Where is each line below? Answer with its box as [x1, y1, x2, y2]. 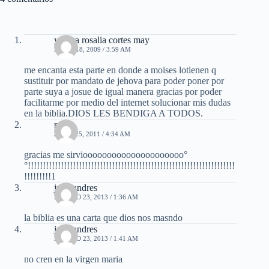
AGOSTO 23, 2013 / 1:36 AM [54, 193, 138, 201]
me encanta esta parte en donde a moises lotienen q [24, 65, 216, 76]
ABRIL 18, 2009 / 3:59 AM [54, 46, 131, 53]
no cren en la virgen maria [24, 254, 122, 265]
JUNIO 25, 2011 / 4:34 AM [54, 130, 130, 138]
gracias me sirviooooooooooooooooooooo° [24, 150, 187, 160]
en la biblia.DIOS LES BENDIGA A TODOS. [24, 108, 203, 119]
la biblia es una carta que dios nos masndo [24, 213, 183, 223]
